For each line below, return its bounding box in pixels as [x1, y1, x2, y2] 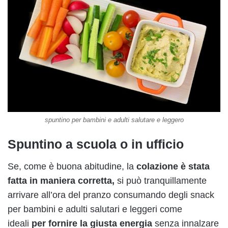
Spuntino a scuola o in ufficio [8, 136, 184, 151]
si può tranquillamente [115, 176, 207, 186]
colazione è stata [136, 161, 210, 172]
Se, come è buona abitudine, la [8, 161, 136, 172]
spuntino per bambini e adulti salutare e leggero [44, 116, 184, 124]
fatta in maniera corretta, [8, 176, 115, 186]
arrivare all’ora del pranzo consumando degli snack [8, 190, 214, 201]
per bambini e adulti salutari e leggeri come [8, 204, 182, 215]
